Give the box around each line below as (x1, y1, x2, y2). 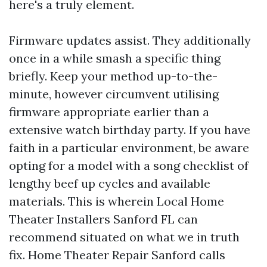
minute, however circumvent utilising (9, 86, 219, 101)
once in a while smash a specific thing (9, 51, 221, 66)
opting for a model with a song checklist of (9, 158, 249, 173)
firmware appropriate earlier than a (9, 104, 209, 119)
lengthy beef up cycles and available (9, 176, 210, 191)
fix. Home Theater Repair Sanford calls (9, 247, 225, 262)
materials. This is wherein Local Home (9, 194, 224, 209)
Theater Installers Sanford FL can (9, 212, 198, 226)
